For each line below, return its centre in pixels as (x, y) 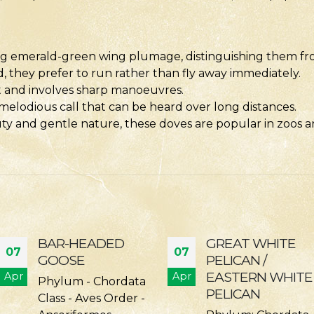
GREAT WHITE (83, 243)
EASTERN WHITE (91, 277)
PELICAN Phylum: (257, 298)
